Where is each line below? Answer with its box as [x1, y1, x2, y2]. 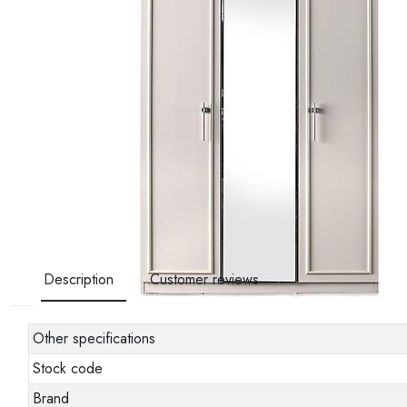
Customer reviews [150, 269, 259, 291]
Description [44, 269, 114, 291]
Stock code [33, 358, 104, 380]
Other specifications [33, 328, 156, 350]
